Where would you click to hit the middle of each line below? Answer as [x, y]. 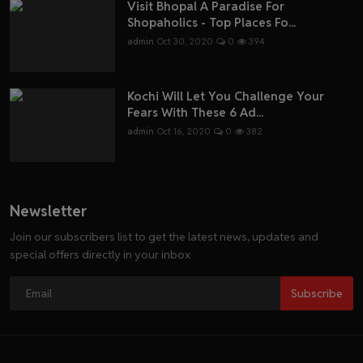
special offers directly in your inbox [100, 255]
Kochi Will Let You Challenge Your [226, 96]
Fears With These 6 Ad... [195, 113]
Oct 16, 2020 [184, 132]
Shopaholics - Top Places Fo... [211, 23]
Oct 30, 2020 [185, 42]
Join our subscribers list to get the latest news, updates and [164, 237]
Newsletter [48, 211]
